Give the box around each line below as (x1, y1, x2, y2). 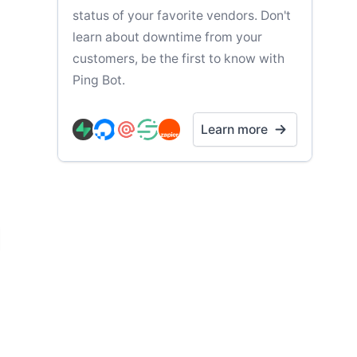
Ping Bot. (73, 73, 125, 88)
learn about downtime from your (73, 29, 262, 45)
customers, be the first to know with (73, 51, 284, 67)
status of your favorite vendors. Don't (73, 8, 291, 24)
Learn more (201, 121, 268, 137)
